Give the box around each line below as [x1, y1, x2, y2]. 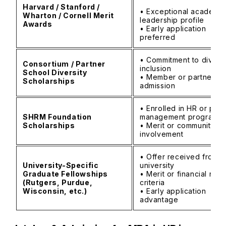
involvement [140, 130, 186, 138]
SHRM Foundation [23, 112, 92, 121]
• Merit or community [140, 121, 215, 130]
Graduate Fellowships [23, 169, 108, 178]
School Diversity [23, 68, 87, 77]
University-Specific [23, 161, 99, 169]
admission [140, 81, 178, 90]
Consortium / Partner [23, 60, 106, 68]
